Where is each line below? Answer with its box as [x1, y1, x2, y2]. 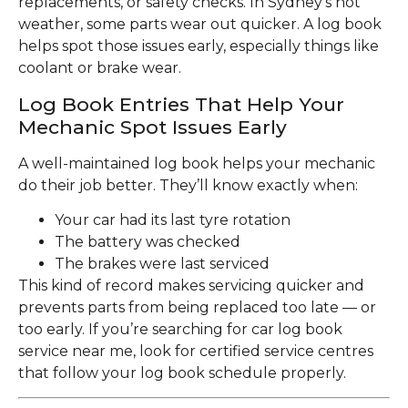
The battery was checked [55, 232, 240, 250]
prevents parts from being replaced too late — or [18, 298, 376, 316]
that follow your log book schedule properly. [18, 363, 346, 382]
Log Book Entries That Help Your [18, 92, 344, 116]
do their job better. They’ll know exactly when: [18, 176, 358, 194]
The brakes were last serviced [55, 254, 270, 272]
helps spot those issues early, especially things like [18, 37, 379, 56]
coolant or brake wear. [18, 59, 181, 77]
